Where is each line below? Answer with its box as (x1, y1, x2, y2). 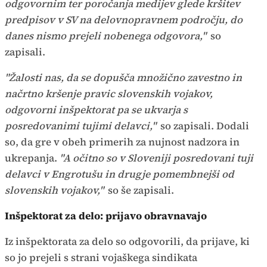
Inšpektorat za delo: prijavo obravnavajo (5, 209, 209, 223)
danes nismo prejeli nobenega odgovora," (5, 29, 206, 44)
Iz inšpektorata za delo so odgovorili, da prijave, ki (5, 234, 250, 249)
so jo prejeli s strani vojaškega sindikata (5, 250, 197, 265)
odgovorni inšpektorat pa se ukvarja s (5, 103, 188, 117)
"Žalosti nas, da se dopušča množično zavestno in (5, 70, 242, 85)
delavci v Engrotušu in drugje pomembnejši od (5, 167, 234, 182)
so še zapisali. (105, 183, 174, 198)
